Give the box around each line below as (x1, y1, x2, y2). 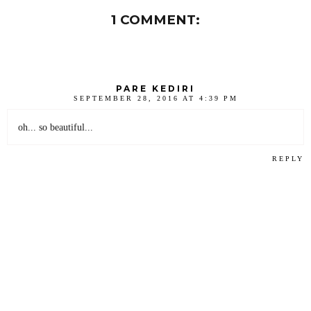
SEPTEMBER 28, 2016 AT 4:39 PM (73, 94, 238, 103)
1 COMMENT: (111, 11, 200, 28)
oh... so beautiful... (18, 121, 93, 133)
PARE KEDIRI (116, 83, 195, 94)
